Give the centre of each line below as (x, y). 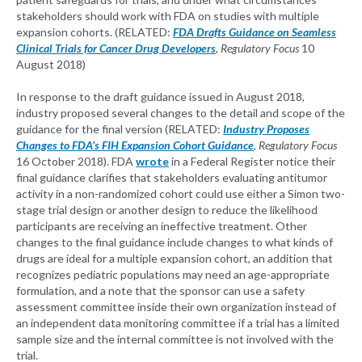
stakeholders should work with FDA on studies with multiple (168, 16)
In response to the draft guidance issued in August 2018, (160, 97)
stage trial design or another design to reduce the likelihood (167, 210)
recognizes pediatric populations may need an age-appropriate (173, 275)
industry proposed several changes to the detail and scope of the (181, 113)
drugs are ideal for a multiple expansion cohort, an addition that (175, 259)
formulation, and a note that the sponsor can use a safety (160, 291)
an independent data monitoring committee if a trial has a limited (178, 323)
